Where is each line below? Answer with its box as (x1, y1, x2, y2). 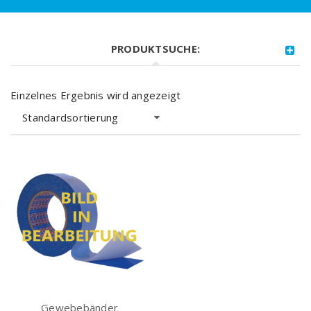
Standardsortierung (22, 110, 119, 124)
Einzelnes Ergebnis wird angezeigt (10, 88, 181, 102)
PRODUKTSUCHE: (110, 42, 201, 56)
